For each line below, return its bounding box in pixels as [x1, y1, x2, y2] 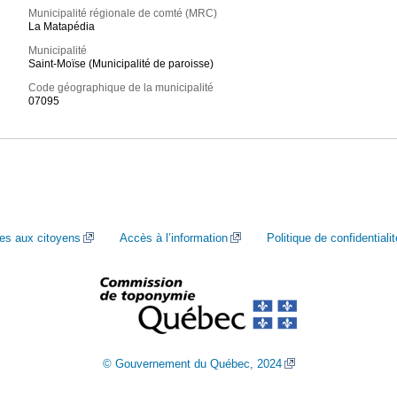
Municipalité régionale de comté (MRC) [28, 7, 218, 20]
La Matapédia [28, 20, 96, 34]
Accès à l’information [120, 231, 228, 245]
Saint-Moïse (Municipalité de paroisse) [28, 58, 214, 71]
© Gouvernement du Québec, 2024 [102, 357, 282, 370]
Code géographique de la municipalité [28, 82, 214, 95]
